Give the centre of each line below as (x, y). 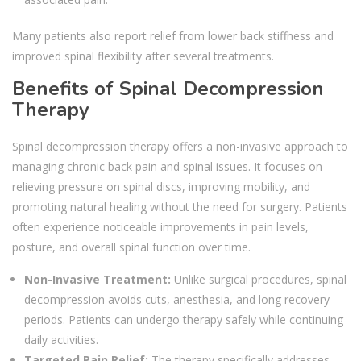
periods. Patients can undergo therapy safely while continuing (184, 320)
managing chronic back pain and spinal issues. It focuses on (167, 166)
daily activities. (61, 340)
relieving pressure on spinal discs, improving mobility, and (161, 187)
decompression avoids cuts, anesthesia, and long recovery (177, 299)
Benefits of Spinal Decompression (168, 89)
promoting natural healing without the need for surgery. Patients (180, 207)
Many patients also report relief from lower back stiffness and (173, 36)
